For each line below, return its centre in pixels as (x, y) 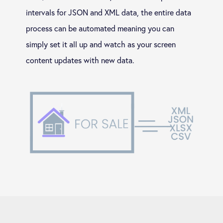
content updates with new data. (80, 60)
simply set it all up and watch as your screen (101, 44)
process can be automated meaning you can (100, 28)
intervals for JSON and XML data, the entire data (108, 12)
